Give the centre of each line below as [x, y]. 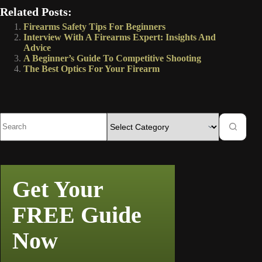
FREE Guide [77, 215]
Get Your [58, 189]
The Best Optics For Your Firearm [92, 68]
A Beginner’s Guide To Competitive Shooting [112, 58]
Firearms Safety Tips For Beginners [94, 26]
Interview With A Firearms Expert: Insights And [120, 37]
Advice [37, 47]
